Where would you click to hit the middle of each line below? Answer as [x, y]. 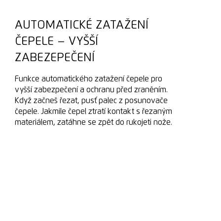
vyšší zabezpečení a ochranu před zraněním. [92, 90]
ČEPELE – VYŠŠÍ [57, 41]
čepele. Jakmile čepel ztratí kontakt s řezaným [94, 111]
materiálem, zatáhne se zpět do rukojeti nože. [94, 122]
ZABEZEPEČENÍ [55, 57]
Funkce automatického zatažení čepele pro [89, 79]
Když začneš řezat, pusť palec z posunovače [92, 101]
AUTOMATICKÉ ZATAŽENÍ [82, 25]
